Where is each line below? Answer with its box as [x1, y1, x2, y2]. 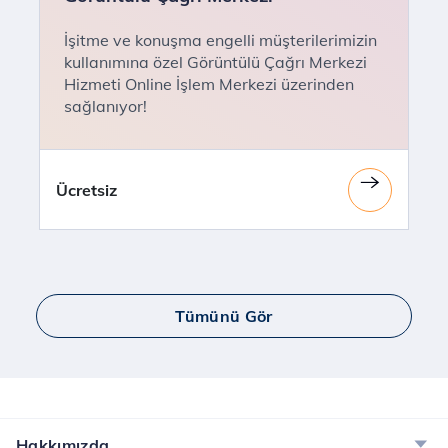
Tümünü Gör [175, 306, 273, 326]
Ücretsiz [56, 179, 117, 200]
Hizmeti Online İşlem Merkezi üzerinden [64, 74, 354, 94]
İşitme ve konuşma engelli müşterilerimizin [64, 30, 377, 50]
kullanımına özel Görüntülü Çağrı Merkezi [64, 52, 367, 72]
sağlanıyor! [64, 96, 147, 116]
